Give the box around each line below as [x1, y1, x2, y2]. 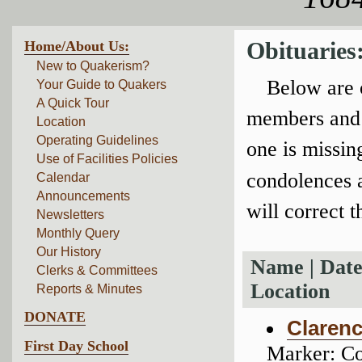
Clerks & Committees [36, 263, 158, 277]
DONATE [24, 309, 86, 325]
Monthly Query [36, 226, 120, 240]
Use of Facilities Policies [36, 152, 178, 166]
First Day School [24, 338, 128, 354]
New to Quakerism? [36, 59, 149, 73]
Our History [36, 245, 101, 259]
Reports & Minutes [36, 282, 142, 296]
